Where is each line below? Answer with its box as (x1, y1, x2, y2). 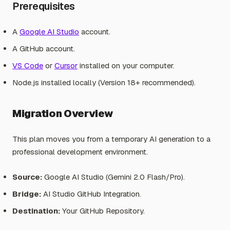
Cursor (54, 61, 78, 70)
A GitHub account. (12, 44, 75, 53)
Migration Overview (12, 107, 113, 120)
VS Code (12, 61, 43, 70)
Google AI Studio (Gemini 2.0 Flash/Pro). (42, 172, 185, 182)
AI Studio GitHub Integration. (41, 189, 141, 199)
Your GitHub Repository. (60, 206, 145, 216)
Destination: (12, 206, 60, 216)
